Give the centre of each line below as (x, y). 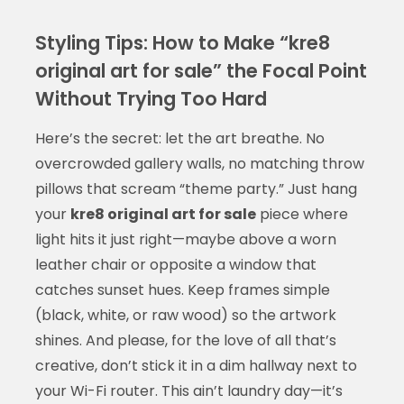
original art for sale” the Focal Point (201, 70)
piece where (302, 214)
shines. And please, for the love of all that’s (185, 340)
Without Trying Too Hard (151, 98)
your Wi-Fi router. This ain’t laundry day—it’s (188, 390)
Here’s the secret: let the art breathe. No (179, 138)
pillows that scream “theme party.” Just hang (196, 188)
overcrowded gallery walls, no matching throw (199, 163)
